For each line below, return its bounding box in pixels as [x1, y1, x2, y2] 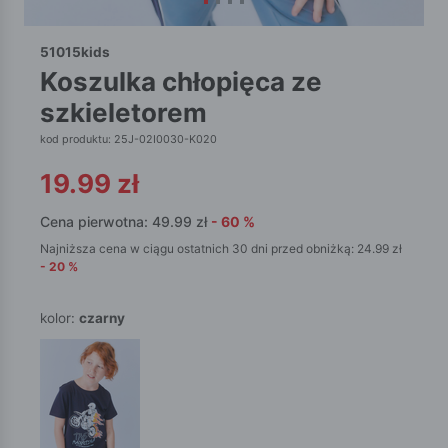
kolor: [40, 309, 79, 326]
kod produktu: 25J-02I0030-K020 [40, 131, 217, 146]
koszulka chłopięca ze [40, 65, 57, 97]
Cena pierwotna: [40, 212, 152, 230]
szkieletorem [40, 96, 207, 128]
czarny [79, 309, 125, 326]
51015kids [40, 43, 110, 60]
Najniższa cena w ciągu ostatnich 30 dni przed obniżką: [40, 240, 357, 256]
